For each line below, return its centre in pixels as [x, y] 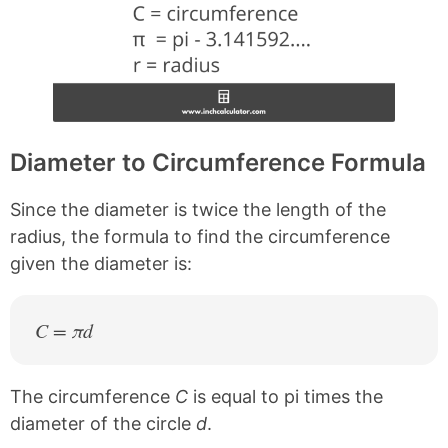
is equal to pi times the [285, 397]
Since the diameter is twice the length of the [198, 210]
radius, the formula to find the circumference [200, 237]
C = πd [64, 330]
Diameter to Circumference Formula [218, 163]
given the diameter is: [101, 264]
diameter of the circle [103, 424]
